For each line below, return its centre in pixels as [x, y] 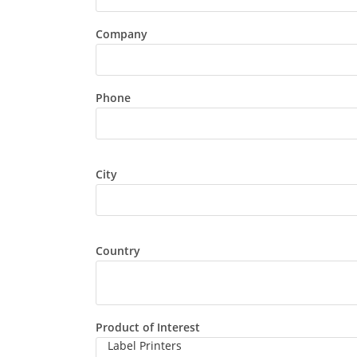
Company [121, 34]
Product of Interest [147, 327]
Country [118, 251]
